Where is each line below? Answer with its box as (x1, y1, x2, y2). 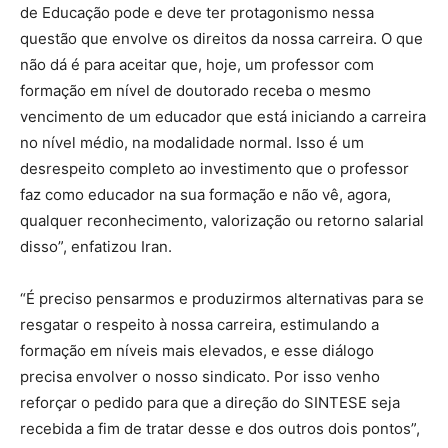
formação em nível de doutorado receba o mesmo (20, 80, 371, 100)
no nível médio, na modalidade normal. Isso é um (20, 132, 364, 152)
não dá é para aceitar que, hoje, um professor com (20, 54, 374, 74)
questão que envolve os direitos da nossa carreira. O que (20, 28, 423, 48)
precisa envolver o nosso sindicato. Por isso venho (20, 366, 380, 386)
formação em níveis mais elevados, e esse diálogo (20, 340, 374, 360)
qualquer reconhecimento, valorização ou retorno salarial (20, 210, 424, 230)
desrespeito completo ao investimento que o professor (20, 158, 409, 178)
